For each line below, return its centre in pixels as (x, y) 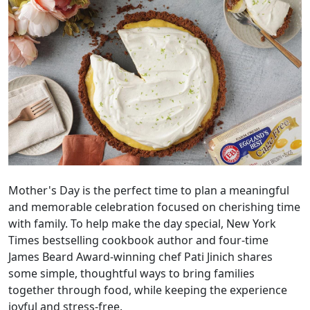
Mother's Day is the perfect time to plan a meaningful (149, 190)
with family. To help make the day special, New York (142, 223)
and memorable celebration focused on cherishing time (154, 207)
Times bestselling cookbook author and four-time (138, 240)
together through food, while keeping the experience (148, 290)
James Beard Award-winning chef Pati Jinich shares (140, 256)
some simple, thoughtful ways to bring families (131, 273)
